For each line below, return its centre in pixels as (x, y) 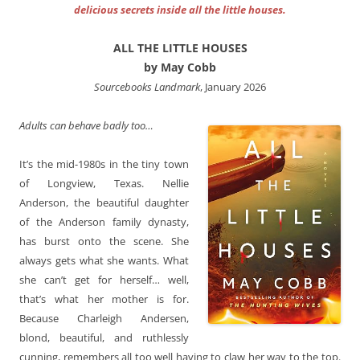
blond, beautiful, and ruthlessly (104, 337)
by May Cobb (180, 67)
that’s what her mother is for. (104, 299)
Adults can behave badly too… (86, 125)
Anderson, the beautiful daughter (104, 202)
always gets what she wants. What (104, 260)
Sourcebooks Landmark (147, 86)
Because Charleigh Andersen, (104, 318)
